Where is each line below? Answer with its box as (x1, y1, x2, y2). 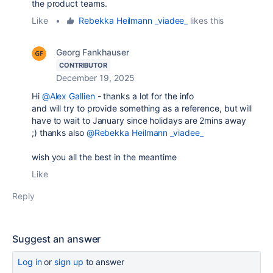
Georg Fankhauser (56, 47, 129, 57)
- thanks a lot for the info (94, 91, 194, 101)
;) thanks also (32, 127, 87, 138)
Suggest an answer (12, 233, 101, 245)
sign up (54, 257, 83, 267)
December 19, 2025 (56, 73, 135, 83)
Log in (18, 257, 42, 267)
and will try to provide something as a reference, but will (32, 103, 252, 113)
